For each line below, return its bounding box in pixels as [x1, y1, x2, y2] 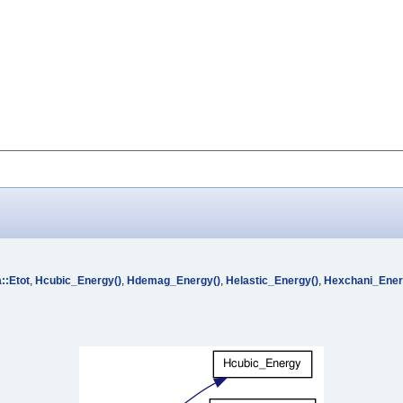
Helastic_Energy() [226, 273, 318, 287]
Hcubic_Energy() [35, 273, 121, 287]
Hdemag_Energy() [127, 273, 220, 287]
